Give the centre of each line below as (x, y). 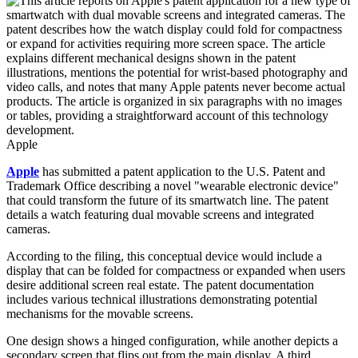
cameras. (28, 229)
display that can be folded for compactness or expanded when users (176, 271)
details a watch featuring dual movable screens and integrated (160, 215)
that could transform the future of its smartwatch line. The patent (167, 201)
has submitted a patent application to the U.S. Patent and (182, 172)
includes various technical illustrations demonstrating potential (162, 300)
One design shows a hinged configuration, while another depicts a (172, 341)
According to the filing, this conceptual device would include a (164, 257)
